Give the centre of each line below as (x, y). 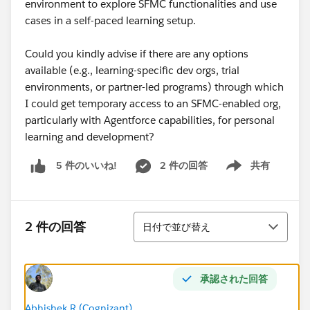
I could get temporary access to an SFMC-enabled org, (153, 103)
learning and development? (90, 137)
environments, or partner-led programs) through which (154, 87)
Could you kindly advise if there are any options (137, 54)
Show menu (243, 173)
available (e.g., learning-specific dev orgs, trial (132, 70)
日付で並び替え (176, 227)
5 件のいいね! (86, 166)
